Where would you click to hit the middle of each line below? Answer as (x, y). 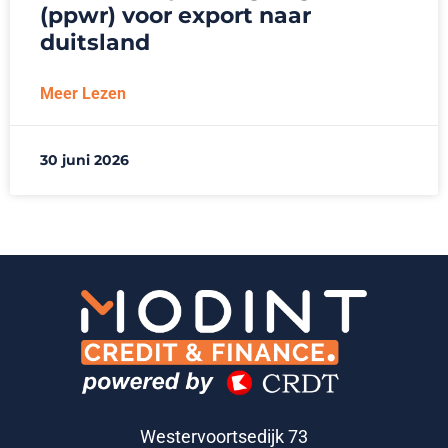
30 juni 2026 (84, 159)
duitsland (95, 42)
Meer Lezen (83, 93)
